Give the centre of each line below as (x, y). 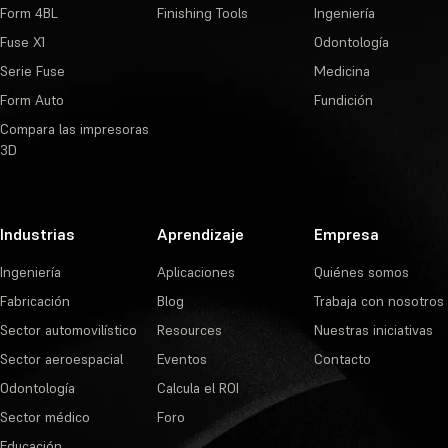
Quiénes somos (361, 272)
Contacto (342, 359)
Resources (189, 330)
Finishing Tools (202, 13)
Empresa (346, 234)
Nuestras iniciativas (373, 330)
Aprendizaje (200, 234)
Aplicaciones (195, 272)
